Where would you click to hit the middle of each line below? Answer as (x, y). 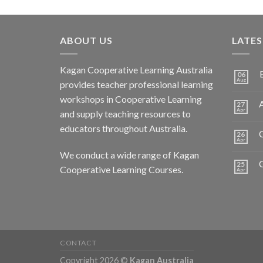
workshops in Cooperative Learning (131, 99)
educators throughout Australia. (124, 128)
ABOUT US (86, 41)
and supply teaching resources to (125, 113)
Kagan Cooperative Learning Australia (136, 69)
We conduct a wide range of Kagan (129, 155)
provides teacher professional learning (136, 84)
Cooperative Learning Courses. (122, 170)
